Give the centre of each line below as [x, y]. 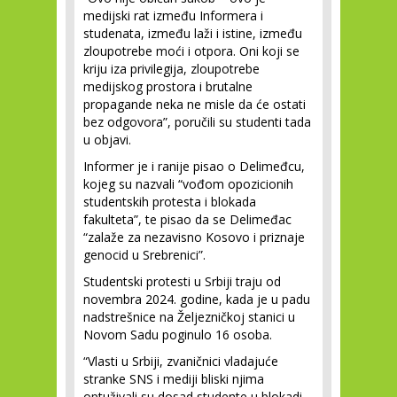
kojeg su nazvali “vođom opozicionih [188, 184]
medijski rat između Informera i [173, 16]
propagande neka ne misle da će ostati [195, 104]
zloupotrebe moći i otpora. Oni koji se [191, 51]
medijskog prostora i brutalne [168, 86]
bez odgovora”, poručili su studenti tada [197, 122]
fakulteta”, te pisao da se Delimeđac [187, 219]
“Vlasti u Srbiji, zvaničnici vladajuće [181, 361]
